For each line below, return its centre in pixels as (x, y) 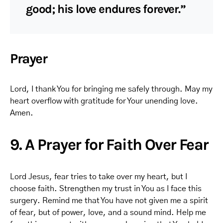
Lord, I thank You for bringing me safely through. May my (111, 89)
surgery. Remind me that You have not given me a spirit (109, 201)
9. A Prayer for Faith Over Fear (109, 145)
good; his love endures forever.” (106, 9)
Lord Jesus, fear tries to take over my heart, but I (99, 177)
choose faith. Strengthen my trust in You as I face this (106, 189)
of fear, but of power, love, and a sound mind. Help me (108, 213)
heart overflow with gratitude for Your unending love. (104, 101)
